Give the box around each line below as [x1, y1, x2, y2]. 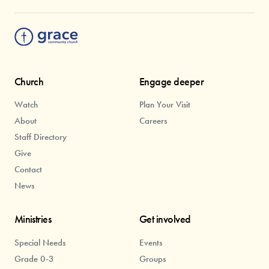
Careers [139, 115, 167, 127]
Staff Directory [14, 131, 67, 143]
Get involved [139, 213, 191, 226]
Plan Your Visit [139, 99, 190, 110]
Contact [14, 163, 42, 175]
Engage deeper [139, 74, 204, 88]
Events [139, 237, 162, 248]
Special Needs [14, 237, 65, 248]
